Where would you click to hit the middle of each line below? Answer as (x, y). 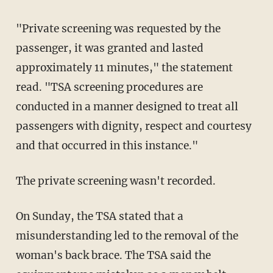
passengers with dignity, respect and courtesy (133, 126)
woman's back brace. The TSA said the (113, 255)
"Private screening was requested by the (118, 28)
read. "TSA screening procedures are (109, 87)
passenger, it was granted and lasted (109, 48)
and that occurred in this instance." (107, 145)
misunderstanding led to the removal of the (127, 236)
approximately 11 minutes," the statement (124, 67)
